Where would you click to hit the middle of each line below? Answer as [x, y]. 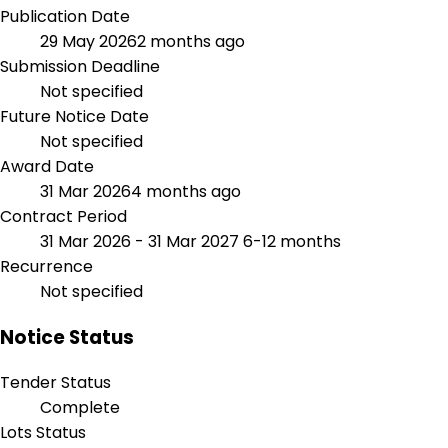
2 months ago [191, 41]
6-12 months [292, 241]
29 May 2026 [88, 41]
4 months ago [186, 191]
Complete [80, 408]
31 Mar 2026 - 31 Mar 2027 [141, 241]
